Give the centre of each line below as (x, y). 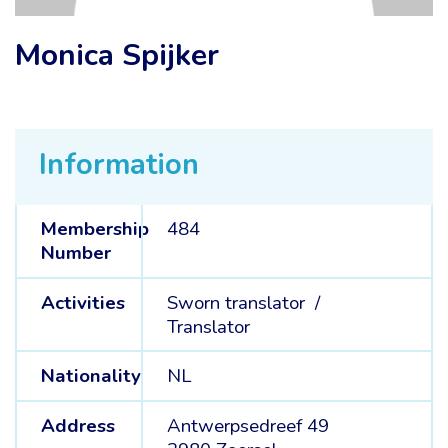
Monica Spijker (117, 55)
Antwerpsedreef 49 (247, 425)
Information (119, 164)
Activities (82, 302)
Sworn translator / (245, 302)
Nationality (90, 376)
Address (77, 425)
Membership (94, 229)
